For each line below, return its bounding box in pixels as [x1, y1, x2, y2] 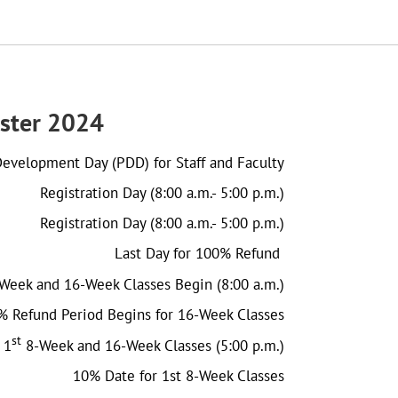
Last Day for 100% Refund [115, 243, 284, 263]
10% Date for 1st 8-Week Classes [73, 365, 284, 386]
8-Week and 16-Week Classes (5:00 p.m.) [21, 335, 284, 355]
